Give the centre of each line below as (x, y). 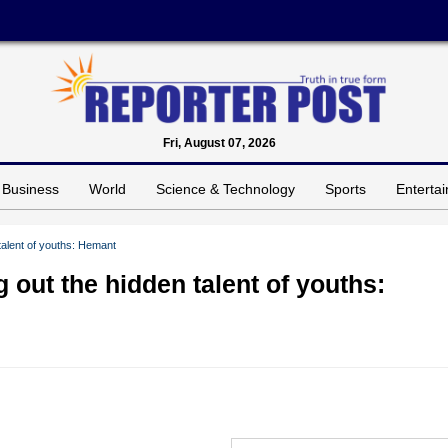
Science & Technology (225, 188)
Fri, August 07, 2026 (219, 142)
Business (30, 188)
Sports (345, 188)
